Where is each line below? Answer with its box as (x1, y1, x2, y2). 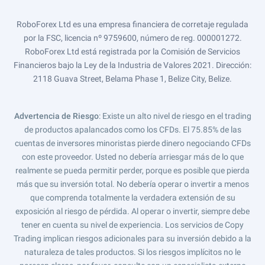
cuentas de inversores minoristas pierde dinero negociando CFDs (14, 138, 251, 148)
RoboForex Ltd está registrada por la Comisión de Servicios (25, 47, 240, 56)
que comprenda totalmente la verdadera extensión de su (30, 193, 235, 202)
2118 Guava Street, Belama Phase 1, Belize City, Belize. (33, 74, 232, 83)
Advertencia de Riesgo (14, 111, 99, 121)
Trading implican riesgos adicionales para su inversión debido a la (14, 234, 251, 243)
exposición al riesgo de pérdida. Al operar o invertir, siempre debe (15, 206, 250, 216)
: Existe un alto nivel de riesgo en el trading (98, 111, 251, 121)
